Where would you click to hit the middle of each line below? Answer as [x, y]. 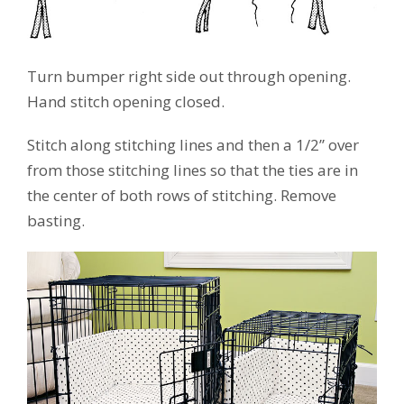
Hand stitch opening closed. [126, 102]
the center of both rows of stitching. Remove [182, 196]
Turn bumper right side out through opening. [189, 77]
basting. [56, 221]
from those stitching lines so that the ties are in [193, 170]
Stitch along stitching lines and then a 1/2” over [193, 145]
